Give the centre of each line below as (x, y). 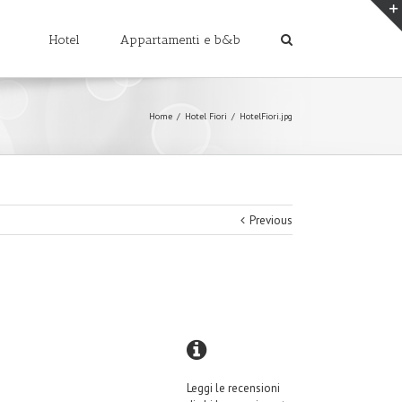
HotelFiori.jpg (266, 116)
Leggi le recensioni (233, 388)
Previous (271, 220)
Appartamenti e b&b (180, 40)
